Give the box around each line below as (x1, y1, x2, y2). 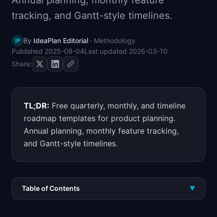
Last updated (84, 47, 129, 55)
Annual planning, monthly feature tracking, (24, 126, 179, 136)
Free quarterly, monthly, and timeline (52, 101, 186, 110)
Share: (12, 60, 32, 68)
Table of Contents (22, 184, 80, 192)
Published (12, 47, 45, 55)
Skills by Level (29, 4, 74, 12)
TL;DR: (24, 101, 49, 110)
